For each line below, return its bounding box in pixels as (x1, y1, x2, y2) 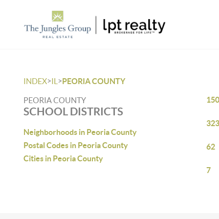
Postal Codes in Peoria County (23, 141, 128, 150)
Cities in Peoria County (23, 154, 103, 163)
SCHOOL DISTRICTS (23, 105, 123, 117)
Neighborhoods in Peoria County (23, 128, 137, 136)
